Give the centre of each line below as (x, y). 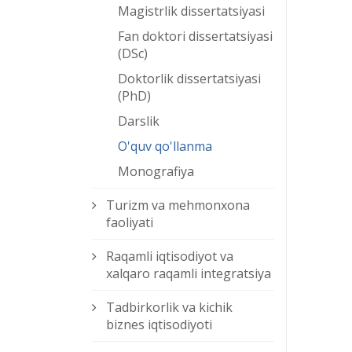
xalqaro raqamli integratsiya (189, 274)
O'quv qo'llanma (165, 147)
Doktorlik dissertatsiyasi (189, 79)
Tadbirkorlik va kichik (169, 308)
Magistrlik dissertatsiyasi (191, 11)
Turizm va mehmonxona (178, 205)
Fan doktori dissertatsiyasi (195, 37)
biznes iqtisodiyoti (159, 325)
